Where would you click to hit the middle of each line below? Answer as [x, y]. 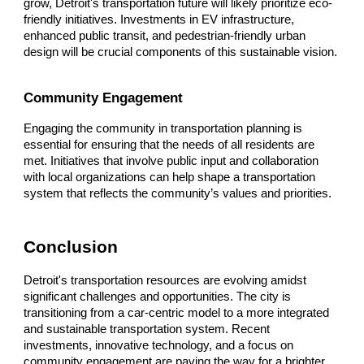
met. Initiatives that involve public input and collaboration [171, 160]
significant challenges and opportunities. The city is [158, 296]
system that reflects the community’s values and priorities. [178, 193]
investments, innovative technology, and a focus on [159, 345]
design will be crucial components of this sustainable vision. [181, 52]
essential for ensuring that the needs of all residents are [169, 144]
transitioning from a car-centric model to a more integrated [177, 312]
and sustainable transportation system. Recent [147, 329]
